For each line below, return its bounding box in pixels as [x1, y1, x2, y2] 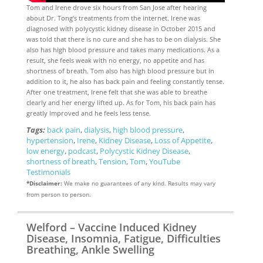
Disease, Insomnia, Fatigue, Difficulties [26, 231, 221, 245]
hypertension [26, 134, 73, 146]
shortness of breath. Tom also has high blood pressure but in [26, 66, 214, 75]
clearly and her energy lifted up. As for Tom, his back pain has [26, 97, 215, 107]
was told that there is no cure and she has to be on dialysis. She [26, 34, 221, 43]
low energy [26, 145, 65, 156]
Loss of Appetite [154, 134, 211, 146]
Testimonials [26, 166, 70, 177]
